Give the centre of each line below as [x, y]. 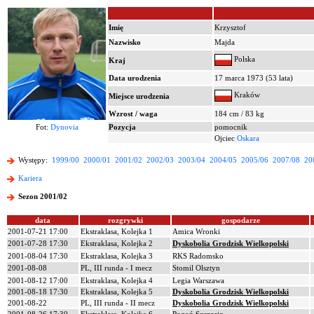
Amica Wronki [196, 231]
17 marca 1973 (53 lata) [254, 78]
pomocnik [231, 127]
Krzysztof [230, 27]
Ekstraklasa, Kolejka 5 [117, 292]
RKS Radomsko [198, 256]
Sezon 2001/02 [43, 197]
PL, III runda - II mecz [118, 303]
